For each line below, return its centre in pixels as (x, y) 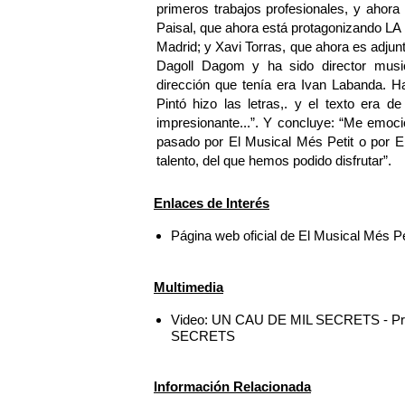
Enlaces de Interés (212, 203)
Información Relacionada (232, 387)
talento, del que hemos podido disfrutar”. (273, 160)
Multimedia (188, 287)
